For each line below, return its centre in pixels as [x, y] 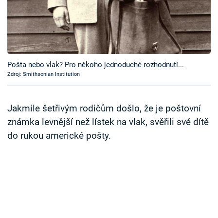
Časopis [31, 9]
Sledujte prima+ [47, 34]
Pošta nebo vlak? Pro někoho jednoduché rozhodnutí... [96, 65]
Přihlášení [43, 63]
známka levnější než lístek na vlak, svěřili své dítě [108, 122]
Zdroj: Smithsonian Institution [44, 74]
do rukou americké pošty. [59, 136]
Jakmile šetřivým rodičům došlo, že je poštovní [104, 109]
